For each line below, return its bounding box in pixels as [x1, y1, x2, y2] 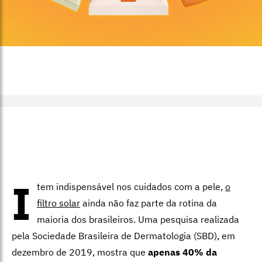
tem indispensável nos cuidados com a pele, [37, 181, 225, 193]
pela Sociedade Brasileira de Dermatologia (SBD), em [12, 230, 235, 242]
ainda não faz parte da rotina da [80, 197, 217, 209]
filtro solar [37, 197, 80, 209]
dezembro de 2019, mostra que [12, 246, 148, 258]
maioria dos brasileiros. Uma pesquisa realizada [37, 213, 239, 226]
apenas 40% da [148, 246, 217, 258]
